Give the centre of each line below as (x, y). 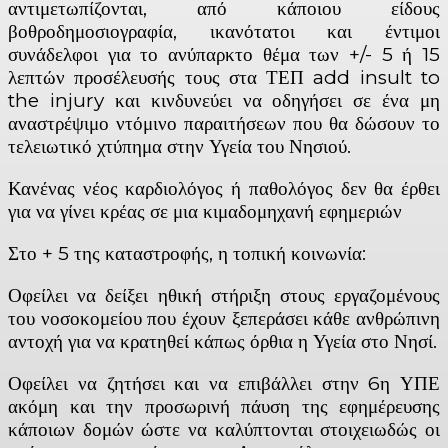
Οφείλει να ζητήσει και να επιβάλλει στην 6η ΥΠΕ (224, 383)
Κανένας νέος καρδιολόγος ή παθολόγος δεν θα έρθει (224, 188)
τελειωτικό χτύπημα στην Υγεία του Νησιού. (179, 146)
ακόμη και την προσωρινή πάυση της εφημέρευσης (224, 406)
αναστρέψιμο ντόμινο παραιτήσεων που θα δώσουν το (224, 123)
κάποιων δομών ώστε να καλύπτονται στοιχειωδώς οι (224, 429)
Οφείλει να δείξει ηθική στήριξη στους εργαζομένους (224, 295)
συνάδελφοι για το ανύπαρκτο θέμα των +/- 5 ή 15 (224, 54)
